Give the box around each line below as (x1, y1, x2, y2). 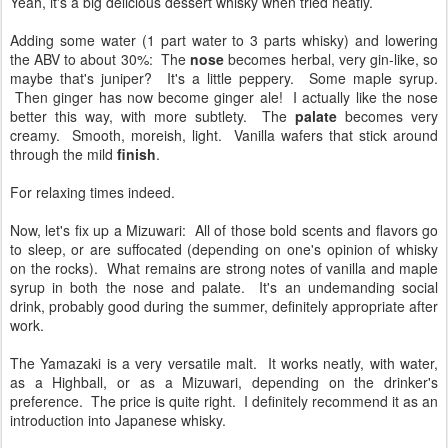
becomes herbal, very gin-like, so (224, 49, 439, 70)
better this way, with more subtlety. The (10, 106, 296, 127)
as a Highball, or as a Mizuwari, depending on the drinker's (10, 372, 438, 393)
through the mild (10, 144, 117, 165)
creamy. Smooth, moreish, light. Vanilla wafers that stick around (10, 125, 438, 146)
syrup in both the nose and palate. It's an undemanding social (10, 277, 438, 298)
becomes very (337, 106, 439, 127)
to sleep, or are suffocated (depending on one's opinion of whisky (10, 239, 438, 260)
